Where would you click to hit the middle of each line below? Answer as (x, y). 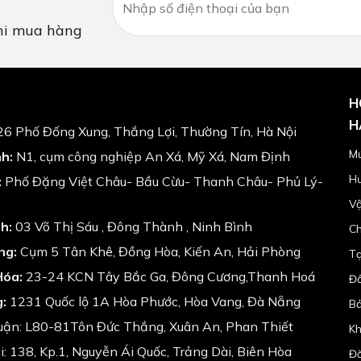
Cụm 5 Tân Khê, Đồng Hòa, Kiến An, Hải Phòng (158, 251)
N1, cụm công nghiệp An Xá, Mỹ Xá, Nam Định (151, 156)
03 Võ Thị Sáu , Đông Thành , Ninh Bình (132, 226)
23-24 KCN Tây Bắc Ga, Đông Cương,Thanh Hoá (168, 276)
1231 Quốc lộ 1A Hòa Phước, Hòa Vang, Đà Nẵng (153, 301)
